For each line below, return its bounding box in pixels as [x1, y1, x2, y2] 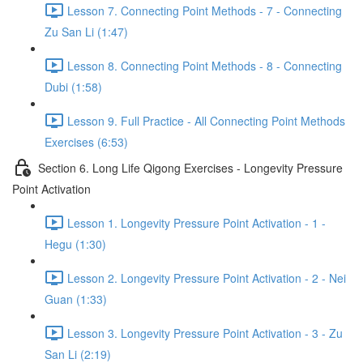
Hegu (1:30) [45, 236, 106, 252]
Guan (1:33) [45, 291, 107, 307]
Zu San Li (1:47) [45, 23, 128, 40]
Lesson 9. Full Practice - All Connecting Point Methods [67, 112, 345, 129]
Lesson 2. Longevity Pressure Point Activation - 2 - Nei [67, 269, 346, 286]
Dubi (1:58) [45, 79, 102, 95]
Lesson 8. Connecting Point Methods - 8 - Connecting [67, 57, 342, 74]
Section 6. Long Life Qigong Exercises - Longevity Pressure [38, 159, 343, 176]
